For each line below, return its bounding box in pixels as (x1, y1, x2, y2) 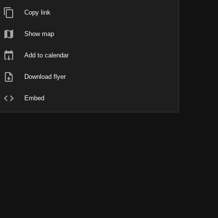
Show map (24, 30, 54, 37)
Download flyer (24, 73, 66, 80)
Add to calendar (24, 52, 69, 59)
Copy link (24, 9, 51, 16)
